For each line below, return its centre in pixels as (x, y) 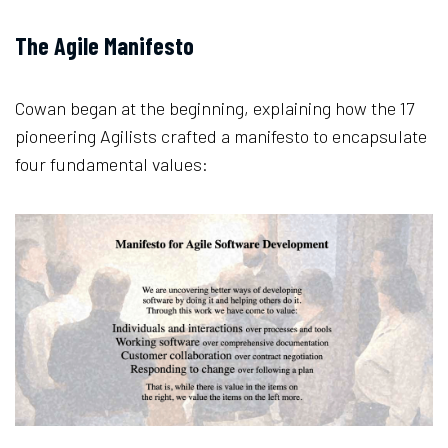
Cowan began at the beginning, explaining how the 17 (214, 107)
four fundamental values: (111, 163)
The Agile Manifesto (104, 45)
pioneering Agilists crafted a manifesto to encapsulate (221, 135)
